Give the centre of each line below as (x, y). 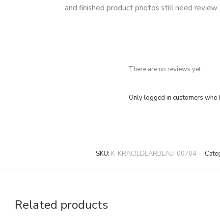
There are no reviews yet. (165, 69)
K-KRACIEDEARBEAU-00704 (154, 154)
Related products (61, 205)
